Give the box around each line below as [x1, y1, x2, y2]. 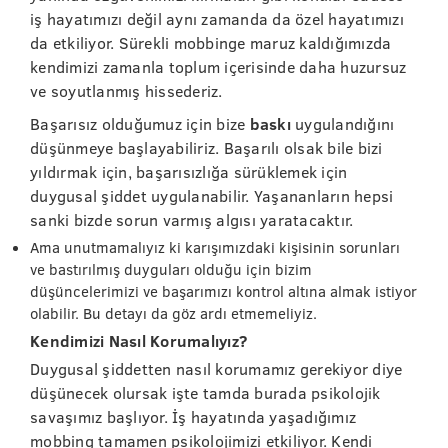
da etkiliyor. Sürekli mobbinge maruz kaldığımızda [30, 32, 392, 53]
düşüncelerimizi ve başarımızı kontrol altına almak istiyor [30, 281, 417, 301]
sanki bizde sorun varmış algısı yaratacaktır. [30, 209, 354, 230]
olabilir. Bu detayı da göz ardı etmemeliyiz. [30, 303, 325, 323]
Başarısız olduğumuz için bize [30, 113, 250, 134]
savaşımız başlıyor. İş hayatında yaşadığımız [30, 406, 356, 427]
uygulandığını [290, 113, 395, 134]
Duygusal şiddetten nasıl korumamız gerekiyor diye [30, 358, 403, 379]
